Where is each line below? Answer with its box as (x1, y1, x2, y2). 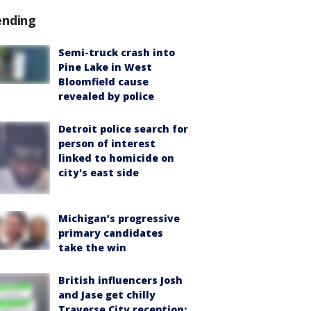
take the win (58, 240, 126, 254)
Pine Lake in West (58, 60, 152, 74)
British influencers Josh (58, 273, 183, 287)
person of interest (58, 137, 155, 151)
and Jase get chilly (58, 287, 155, 301)
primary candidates (58, 226, 163, 239)
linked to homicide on (58, 151, 174, 165)
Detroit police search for (58, 122, 188, 136)
